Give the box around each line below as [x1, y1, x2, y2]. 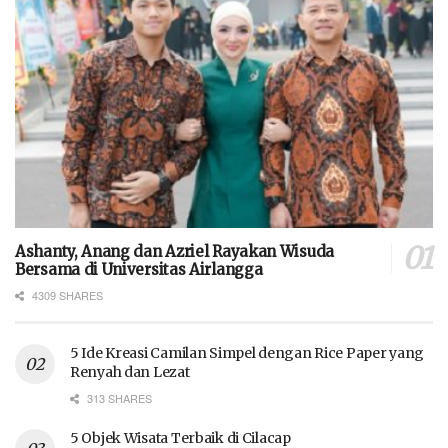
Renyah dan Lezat [70, 363, 190, 382]
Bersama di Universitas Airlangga [15, 260, 263, 280]
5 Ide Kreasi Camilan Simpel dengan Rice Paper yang [70, 344, 425, 363]
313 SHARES [84, 390, 152, 407]
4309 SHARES [29, 287, 103, 304]
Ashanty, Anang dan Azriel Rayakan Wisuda [15, 242, 335, 262]
